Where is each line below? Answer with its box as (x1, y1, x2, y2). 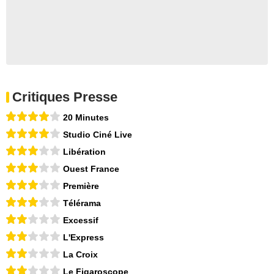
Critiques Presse (12, 89, 117, 105)
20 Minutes (63, 112, 109, 122)
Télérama (63, 198, 101, 208)
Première (63, 180, 99, 191)
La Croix (63, 249, 98, 259)
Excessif (63, 215, 98, 225)
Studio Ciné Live (63, 129, 132, 139)
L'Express (63, 232, 104, 242)
